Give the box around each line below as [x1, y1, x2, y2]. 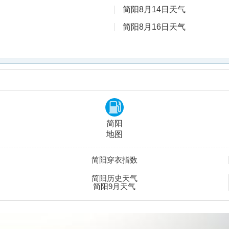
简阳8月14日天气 [123, 5, 186, 14]
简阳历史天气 [91, 174, 138, 182]
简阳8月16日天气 [123, 22, 186, 31]
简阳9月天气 [93, 182, 135, 191]
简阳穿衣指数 [91, 155, 138, 164]
